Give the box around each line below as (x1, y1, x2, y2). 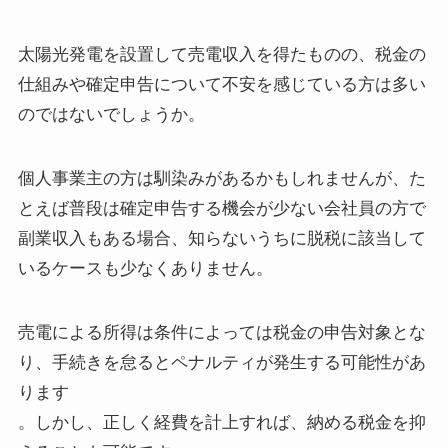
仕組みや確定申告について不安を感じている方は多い (17, 75, 426, 95)
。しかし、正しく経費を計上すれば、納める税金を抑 (17, 413, 426, 433)
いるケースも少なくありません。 (17, 259, 273, 279)
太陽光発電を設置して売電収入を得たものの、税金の (17, 45, 426, 65)
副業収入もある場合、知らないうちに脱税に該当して (17, 229, 426, 249)
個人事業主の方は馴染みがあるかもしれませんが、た (17, 169, 426, 189)
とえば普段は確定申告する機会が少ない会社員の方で (17, 199, 426, 219)
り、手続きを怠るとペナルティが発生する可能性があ (17, 353, 426, 373)
